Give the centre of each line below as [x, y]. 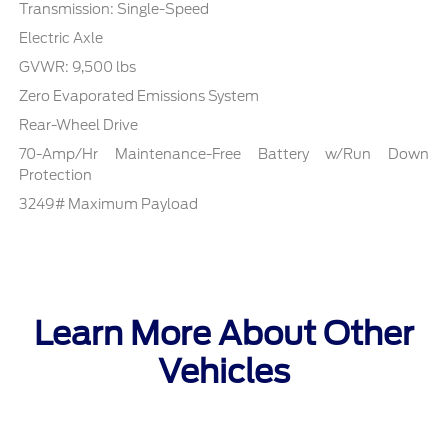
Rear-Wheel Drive [79, 124]
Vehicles [224, 371]
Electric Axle [61, 37]
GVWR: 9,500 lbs [78, 66]
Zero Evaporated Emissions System [139, 95]
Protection [56, 174]
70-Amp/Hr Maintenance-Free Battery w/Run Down [224, 153]
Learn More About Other [224, 333]
